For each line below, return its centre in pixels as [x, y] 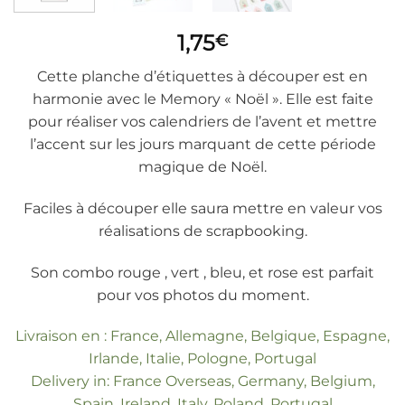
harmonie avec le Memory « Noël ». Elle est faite [202, 99]
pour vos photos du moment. [202, 295]
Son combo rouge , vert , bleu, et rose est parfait [202, 272]
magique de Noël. [202, 166]
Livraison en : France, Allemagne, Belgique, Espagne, [202, 336]
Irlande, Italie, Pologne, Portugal [202, 359]
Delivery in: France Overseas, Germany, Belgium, [202, 381]
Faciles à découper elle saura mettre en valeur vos [202, 208]
